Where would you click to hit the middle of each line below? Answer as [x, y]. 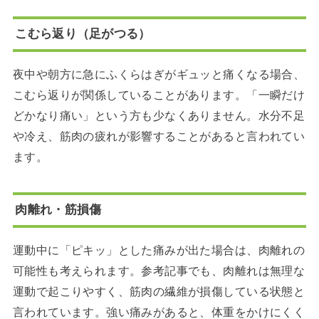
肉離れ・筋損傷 [58, 210]
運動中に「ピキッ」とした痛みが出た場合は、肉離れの [159, 250]
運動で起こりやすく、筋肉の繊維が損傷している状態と [159, 292]
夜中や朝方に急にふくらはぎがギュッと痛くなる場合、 [159, 74]
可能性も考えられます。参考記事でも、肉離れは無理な [159, 271]
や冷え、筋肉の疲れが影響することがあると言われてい [159, 136]
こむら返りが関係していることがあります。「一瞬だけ [159, 95]
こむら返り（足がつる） [83, 34]
